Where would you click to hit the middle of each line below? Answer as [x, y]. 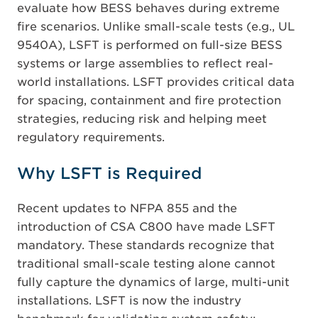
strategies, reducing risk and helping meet [142, 119]
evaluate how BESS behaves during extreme [148, 8]
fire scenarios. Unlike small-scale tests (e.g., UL [156, 27]
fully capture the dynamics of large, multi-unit [153, 282]
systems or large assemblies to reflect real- [145, 64]
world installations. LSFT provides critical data [156, 82]
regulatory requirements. [91, 137]
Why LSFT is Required [110, 173]
